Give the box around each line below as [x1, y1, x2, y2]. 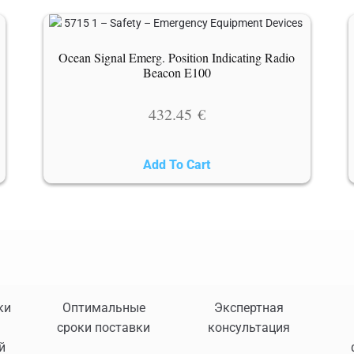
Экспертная [214, 299, 284, 315]
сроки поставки [57, 319, 150, 335]
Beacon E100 [142, 64, 211, 81]
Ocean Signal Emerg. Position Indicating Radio [58, 49, 296, 66]
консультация [208, 319, 290, 335]
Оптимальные [62, 299, 145, 315]
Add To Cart [143, 157, 211, 173]
